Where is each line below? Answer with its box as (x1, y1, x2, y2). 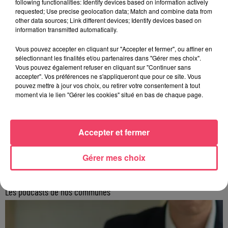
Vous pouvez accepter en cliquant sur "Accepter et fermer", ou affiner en (15, 44, 212, 53)
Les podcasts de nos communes (5, 186, 110, 198)
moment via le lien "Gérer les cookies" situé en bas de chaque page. (15, 90, 203, 99)
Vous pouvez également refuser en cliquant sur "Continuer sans (15, 62, 191, 71)
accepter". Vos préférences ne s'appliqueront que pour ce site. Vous (15, 71, 201, 80)
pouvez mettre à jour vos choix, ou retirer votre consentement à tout (15, 80, 200, 90)
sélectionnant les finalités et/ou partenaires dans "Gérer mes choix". (15, 53, 201, 62)
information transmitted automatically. (15, 24, 118, 34)
